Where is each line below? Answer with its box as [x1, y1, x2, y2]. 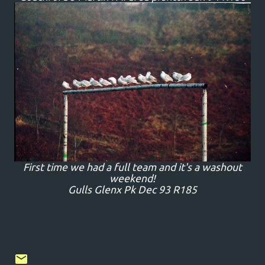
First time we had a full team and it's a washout [23, 161, 242, 173]
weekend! [109, 173, 156, 184]
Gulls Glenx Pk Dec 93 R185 [68, 184, 197, 195]
